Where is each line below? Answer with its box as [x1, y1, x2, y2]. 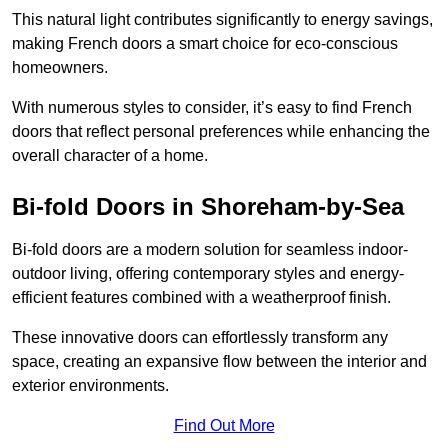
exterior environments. [12, 377, 169, 395]
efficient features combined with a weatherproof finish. [12, 289, 391, 307]
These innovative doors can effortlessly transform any [12, 329, 388, 347]
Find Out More [173, 417, 275, 435]
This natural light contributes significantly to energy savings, [12, 11, 433, 29]
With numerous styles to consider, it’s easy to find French [12, 99, 412, 117]
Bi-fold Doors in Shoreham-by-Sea [12, 193, 404, 221]
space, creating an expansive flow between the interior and [12, 353, 427, 371]
